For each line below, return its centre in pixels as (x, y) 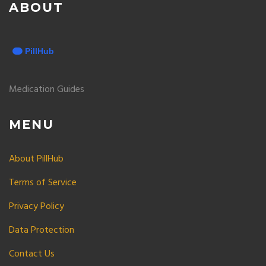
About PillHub (36, 159)
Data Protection (42, 230)
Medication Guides (47, 90)
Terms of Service (43, 183)
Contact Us (32, 254)
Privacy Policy (37, 207)
